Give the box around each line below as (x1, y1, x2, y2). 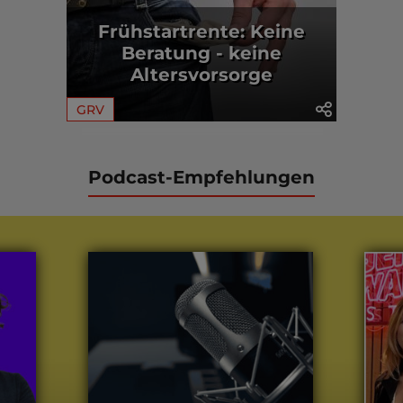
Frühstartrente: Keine (98, 20, 305, 42)
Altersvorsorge (130, 63, 273, 85)
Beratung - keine (121, 41, 282, 64)
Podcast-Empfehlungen (88, 166, 315, 188)
